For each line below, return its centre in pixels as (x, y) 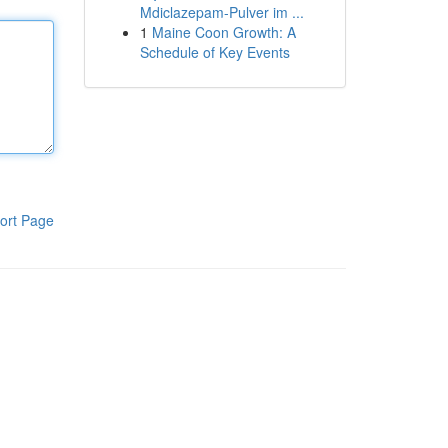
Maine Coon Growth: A (223, 32)
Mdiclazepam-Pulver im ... (221, 12)
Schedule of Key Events (214, 52)
